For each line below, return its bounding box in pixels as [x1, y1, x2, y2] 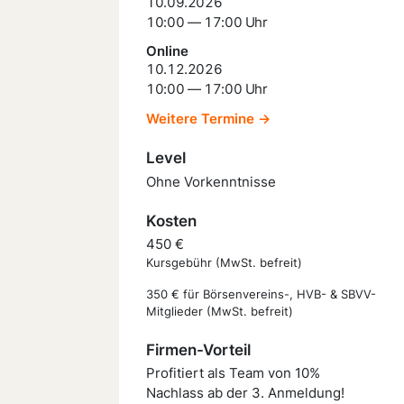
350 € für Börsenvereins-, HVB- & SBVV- [146, 287, 376, 302]
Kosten [146, 212, 197, 230]
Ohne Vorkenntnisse [146, 172, 276, 190]
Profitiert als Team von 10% [146, 364, 320, 381]
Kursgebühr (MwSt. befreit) [146, 255, 302, 271]
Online [146, 41, 188, 60]
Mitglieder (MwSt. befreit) [146, 304, 293, 319]
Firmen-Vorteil [146, 340, 251, 359]
